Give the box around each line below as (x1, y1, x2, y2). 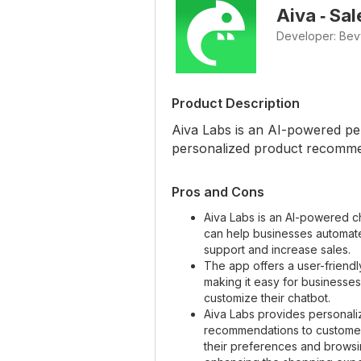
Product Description (172, 94, 300, 111)
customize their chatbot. (204, 290, 330, 305)
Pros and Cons (172, 183, 264, 200)
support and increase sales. (204, 242, 351, 256)
